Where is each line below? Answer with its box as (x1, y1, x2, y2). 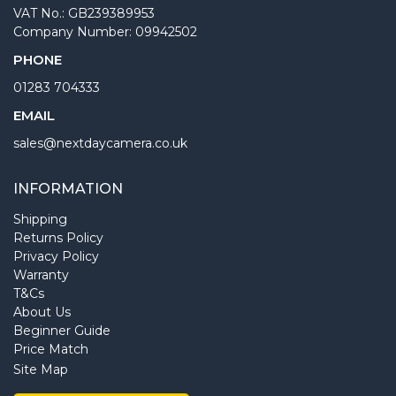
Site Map (13, 361, 68, 377)
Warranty (13, 266, 69, 283)
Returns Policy (13, 229, 103, 246)
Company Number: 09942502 (13, 23, 197, 40)
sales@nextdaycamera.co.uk (13, 134, 187, 151)
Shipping (13, 210, 67, 227)
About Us (13, 303, 71, 320)
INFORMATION (13, 179, 123, 197)
